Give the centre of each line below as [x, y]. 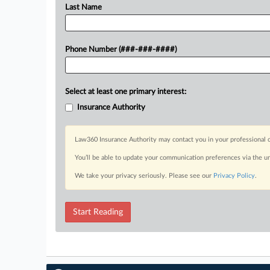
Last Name [83, 8]
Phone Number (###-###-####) [121, 50]
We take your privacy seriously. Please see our [144, 176]
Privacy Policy [234, 176]
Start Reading [98, 212]
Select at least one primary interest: [126, 92]
